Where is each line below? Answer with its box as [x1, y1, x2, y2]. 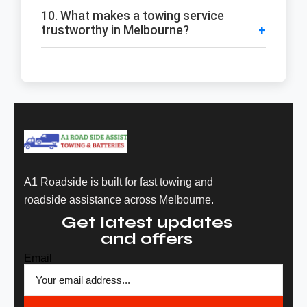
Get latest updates [61, 212, 232, 232]
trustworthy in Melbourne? [41, 22, 189, 37]
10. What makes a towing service [41, 8, 224, 23]
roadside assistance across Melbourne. [24, 193, 214, 206]
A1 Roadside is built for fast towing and [24, 175, 213, 188]
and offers [101, 228, 193, 249]
